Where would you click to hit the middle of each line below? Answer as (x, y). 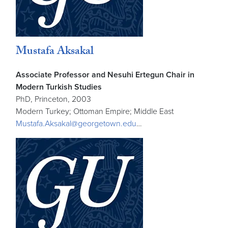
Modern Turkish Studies (59, 87)
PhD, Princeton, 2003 (53, 99)
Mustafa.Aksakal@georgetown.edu (76, 123)
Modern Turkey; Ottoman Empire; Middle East (95, 111)
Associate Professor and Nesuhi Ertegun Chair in (105, 75)
